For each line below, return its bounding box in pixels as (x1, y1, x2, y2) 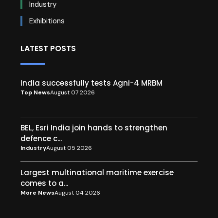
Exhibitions (27, 16, 65, 26)
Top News (20, 88, 50, 96)
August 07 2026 (50, 88, 95, 96)
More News (20, 188, 54, 197)
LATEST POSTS (20, 42, 76, 54)
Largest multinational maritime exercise (20, 167, 174, 178)
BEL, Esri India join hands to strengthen (20, 122, 167, 133)
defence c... (20, 133, 62, 144)
